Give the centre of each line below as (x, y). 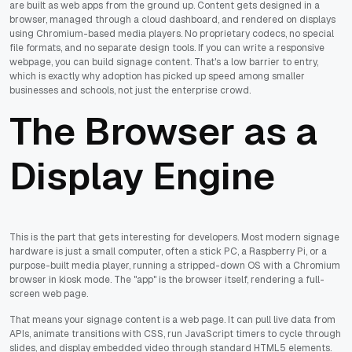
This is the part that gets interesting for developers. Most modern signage (174, 237)
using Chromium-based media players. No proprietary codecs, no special (172, 33)
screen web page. (49, 293)
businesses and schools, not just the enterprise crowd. (130, 90)
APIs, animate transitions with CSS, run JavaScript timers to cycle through (175, 334)
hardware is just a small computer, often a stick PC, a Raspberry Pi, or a (168, 251)
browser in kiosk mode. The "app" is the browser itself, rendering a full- (167, 279)
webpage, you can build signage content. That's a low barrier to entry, (164, 62)
